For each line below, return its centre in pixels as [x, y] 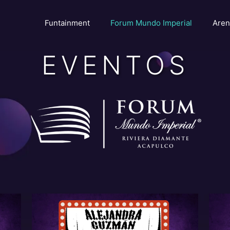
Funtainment [67, 23]
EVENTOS [115, 65]
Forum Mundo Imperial [151, 23]
